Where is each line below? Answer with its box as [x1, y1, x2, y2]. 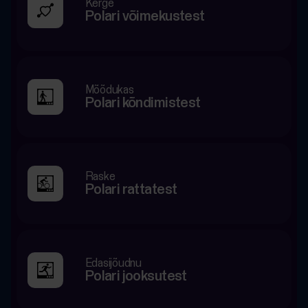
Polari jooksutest [85, 269, 187, 283]
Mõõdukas [85, 84, 134, 96]
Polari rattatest [85, 182, 177, 197]
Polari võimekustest [85, 9, 205, 23]
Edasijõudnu [85, 257, 142, 269]
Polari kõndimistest [85, 96, 201, 110]
